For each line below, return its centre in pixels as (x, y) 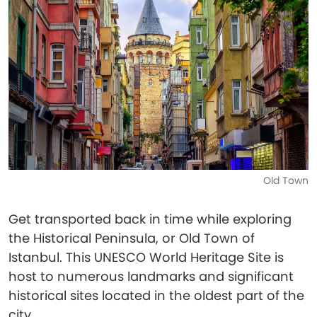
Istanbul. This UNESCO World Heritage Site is (146, 257)
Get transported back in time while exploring (150, 219)
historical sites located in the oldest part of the (156, 295)
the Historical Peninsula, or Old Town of (132, 238)
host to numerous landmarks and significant (151, 276)
